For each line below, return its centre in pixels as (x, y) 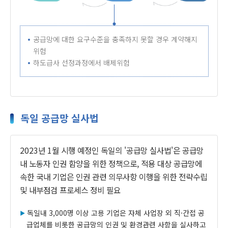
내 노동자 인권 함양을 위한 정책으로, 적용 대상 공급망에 (111, 164)
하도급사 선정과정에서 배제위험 (81, 63)
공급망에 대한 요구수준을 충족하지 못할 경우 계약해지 (115, 39)
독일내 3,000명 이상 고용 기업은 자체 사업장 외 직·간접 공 (116, 213)
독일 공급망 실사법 (60, 118)
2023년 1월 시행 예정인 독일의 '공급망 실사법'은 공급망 (111, 151)
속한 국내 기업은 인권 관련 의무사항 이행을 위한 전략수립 (113, 177)
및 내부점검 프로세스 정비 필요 (70, 190)
